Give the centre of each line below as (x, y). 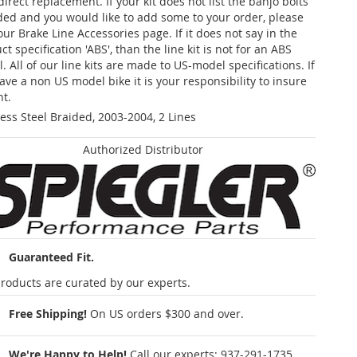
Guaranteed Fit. (51, 257)
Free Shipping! (48, 314)
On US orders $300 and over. (167, 314)
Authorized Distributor (143, 149)
